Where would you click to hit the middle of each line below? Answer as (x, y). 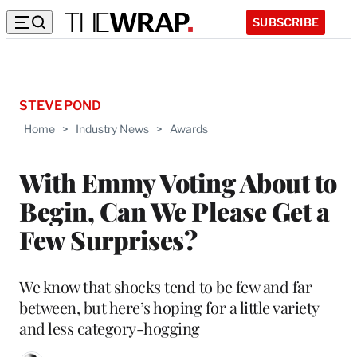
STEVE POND (60, 106)
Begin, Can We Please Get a (174, 210)
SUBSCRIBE (286, 22)
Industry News (112, 129)
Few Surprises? (108, 239)
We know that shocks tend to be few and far (165, 286)
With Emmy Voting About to (178, 182)
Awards (189, 129)
